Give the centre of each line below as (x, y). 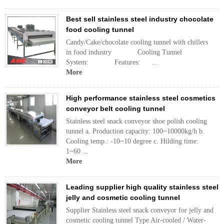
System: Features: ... (112, 62)
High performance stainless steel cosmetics (141, 98)
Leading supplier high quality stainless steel (142, 187)
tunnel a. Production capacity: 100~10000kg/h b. (135, 131)
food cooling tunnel (100, 29)
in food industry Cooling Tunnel (124, 52)
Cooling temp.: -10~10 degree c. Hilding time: (132, 141)
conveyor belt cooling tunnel (115, 108)
